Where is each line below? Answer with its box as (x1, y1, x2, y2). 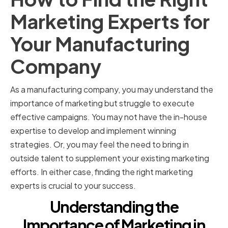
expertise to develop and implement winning (10, 125, 176, 136)
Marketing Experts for (10, 9, 210, 34)
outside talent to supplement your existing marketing (10, 153, 209, 164)
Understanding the (49, 197, 179, 217)
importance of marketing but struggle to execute (10, 98, 194, 109)
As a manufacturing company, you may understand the (10, 84, 213, 95)
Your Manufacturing (10, 32, 190, 56)
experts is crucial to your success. (10, 180, 136, 191)
